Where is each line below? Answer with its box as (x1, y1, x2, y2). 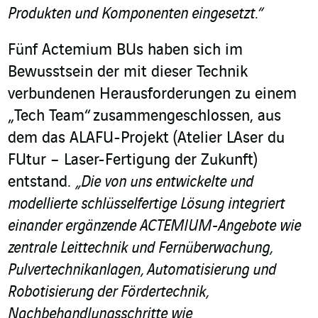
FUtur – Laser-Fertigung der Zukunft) (8, 152, 258, 170)
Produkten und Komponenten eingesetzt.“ (8, 6, 263, 23)
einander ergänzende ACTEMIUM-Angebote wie (8, 218, 301, 236)
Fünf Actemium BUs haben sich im (8, 42, 243, 60)
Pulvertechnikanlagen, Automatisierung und (8, 262, 276, 280)
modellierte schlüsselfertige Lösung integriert (8, 196, 285, 214)
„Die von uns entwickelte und (75, 174, 253, 192)
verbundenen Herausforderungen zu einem (8, 86, 297, 104)
